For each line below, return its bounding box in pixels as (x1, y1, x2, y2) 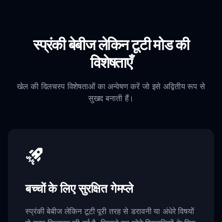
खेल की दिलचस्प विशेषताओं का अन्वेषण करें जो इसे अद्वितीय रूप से (17, 81, 205, 92)
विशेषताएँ (90, 53, 132, 72)
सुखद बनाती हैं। (88, 93, 134, 104)
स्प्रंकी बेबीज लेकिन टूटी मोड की (33, 35, 189, 54)
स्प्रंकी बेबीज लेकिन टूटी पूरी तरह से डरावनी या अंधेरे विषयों (25, 206, 194, 216)
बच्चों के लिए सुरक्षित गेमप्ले (25, 180, 134, 196)
